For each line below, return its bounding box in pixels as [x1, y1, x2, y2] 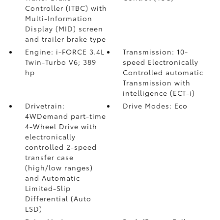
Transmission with [123, 78, 191, 87]
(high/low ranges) [25, 163, 93, 172]
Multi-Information [25, 13, 92, 23]
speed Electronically [123, 57, 199, 67]
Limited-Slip [25, 183, 71, 193]
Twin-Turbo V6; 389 [25, 57, 96, 67]
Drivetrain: [25, 101, 65, 110]
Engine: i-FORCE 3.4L [25, 47, 105, 56]
